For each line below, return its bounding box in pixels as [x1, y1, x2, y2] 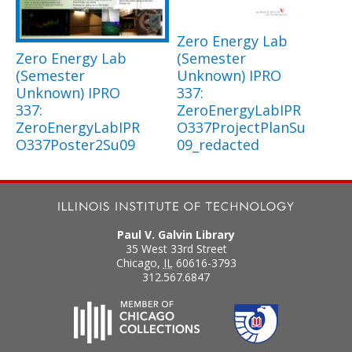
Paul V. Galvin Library [117, 226, 235, 242]
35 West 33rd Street [125, 240, 227, 256]
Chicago [115, 255, 157, 270]
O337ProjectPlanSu [177, 117, 306, 137]
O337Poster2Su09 [16, 134, 135, 154]
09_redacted [177, 134, 259, 154]
